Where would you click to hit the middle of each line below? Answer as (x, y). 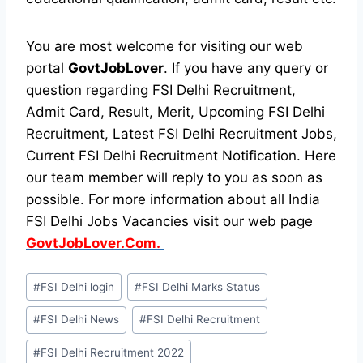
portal (47, 68)
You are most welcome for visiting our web (164, 46)
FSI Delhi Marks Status (201, 286)
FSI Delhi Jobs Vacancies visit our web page (169, 221)
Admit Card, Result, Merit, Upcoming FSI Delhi (175, 111)
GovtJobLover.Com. (95, 243)
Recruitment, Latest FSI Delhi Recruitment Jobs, (181, 133)
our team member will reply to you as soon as (174, 177)
